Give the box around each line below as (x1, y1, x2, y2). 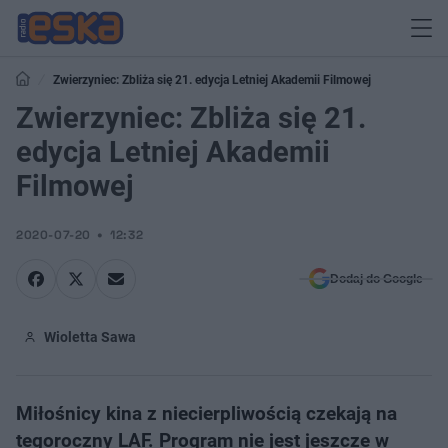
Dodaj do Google (330, 272, 423, 286)
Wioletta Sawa (44, 329, 136, 345)
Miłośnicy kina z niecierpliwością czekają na (16, 402, 397, 425)
